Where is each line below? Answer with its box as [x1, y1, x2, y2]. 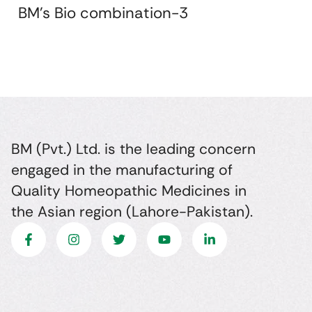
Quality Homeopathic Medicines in [10, 181, 247, 201]
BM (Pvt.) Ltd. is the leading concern [10, 139, 256, 159]
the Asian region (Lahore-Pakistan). [10, 202, 253, 222]
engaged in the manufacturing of [10, 160, 233, 180]
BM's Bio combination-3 [18, 2, 188, 23]
